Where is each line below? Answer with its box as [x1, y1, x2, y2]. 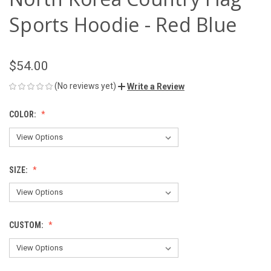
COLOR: [9, 109, 38, 119]
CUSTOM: [9, 220, 45, 230]
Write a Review [127, 81, 184, 91]
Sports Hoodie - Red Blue [9, 11, 237, 38]
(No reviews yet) [54, 80, 116, 91]
